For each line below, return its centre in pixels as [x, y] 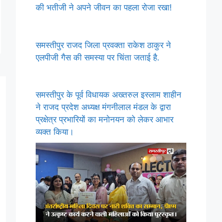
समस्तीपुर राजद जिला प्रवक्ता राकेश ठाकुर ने [103, 45]
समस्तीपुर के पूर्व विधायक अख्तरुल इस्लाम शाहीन [109, 95]
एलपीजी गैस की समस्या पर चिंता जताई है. [98, 57]
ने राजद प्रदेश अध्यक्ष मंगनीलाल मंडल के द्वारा [103, 107]
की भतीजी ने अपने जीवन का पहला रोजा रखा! [104, 8]
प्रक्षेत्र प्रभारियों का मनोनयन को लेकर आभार [105, 120]
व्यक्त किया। [55, 132]
